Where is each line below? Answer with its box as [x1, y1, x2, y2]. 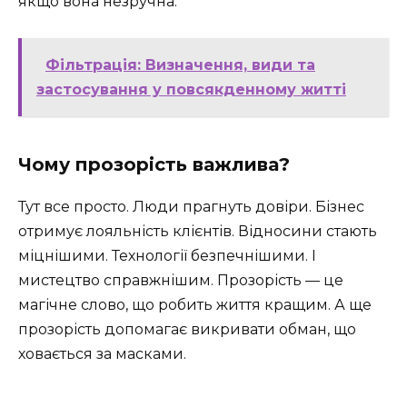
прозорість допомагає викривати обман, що [18, 321, 356, 339]
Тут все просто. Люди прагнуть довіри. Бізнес [18, 198, 364, 216]
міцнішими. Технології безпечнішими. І [18, 247, 316, 265]
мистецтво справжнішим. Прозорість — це [18, 272, 343, 290]
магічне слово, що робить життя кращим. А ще [18, 296, 372, 314]
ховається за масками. [18, 345, 186, 363]
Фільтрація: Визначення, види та [45, 56, 315, 74]
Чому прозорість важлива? [18, 154, 290, 176]
